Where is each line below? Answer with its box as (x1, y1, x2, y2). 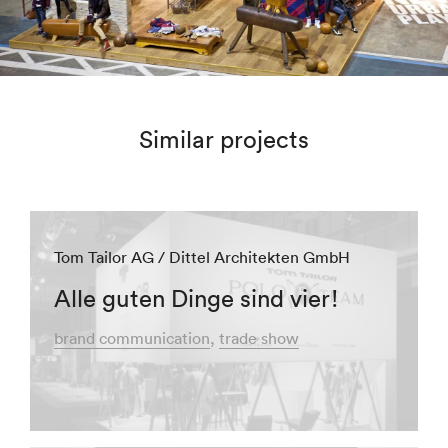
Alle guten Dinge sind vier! (54, 282, 338, 313)
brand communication (54, 327, 210, 348)
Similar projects (139, 123, 309, 154)
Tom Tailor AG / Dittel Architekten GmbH (54, 246, 350, 267)
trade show (219, 327, 299, 348)
